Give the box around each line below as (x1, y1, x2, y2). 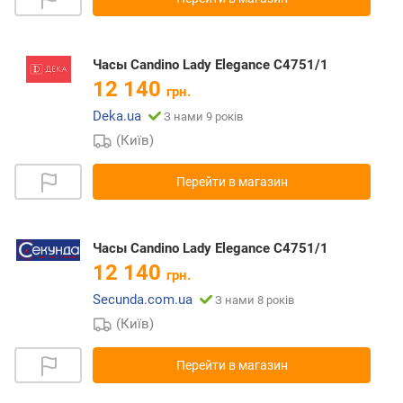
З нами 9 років (164, 110, 243, 124)
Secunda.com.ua (93, 291, 193, 309)
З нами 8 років (215, 293, 294, 308)
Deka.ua (93, 108, 141, 125)
